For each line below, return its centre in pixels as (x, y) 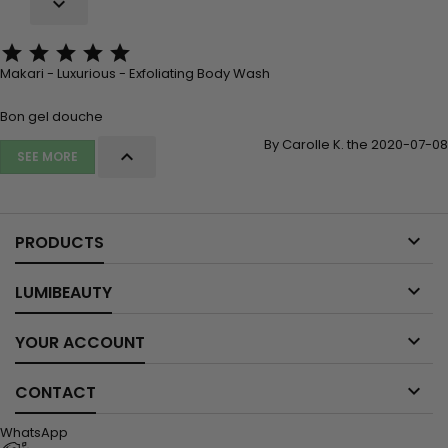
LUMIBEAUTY (63, 293)
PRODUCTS (59, 243)
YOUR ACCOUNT (80, 343)
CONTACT (55, 393)
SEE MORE (47, 157)
